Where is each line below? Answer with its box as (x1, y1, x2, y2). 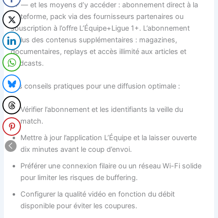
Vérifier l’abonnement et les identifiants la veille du (20, 105, 183, 114)
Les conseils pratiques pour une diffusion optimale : (11, 82, 181, 91)
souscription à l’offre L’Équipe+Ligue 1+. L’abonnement (11, 24, 190, 33)
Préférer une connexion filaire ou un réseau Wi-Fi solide (20, 161, 202, 170)
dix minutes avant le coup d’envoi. (20, 145, 132, 154)
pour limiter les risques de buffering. (20, 173, 138, 182)
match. (20, 116, 44, 126)
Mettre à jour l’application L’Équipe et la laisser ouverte (20, 133, 197, 142)
